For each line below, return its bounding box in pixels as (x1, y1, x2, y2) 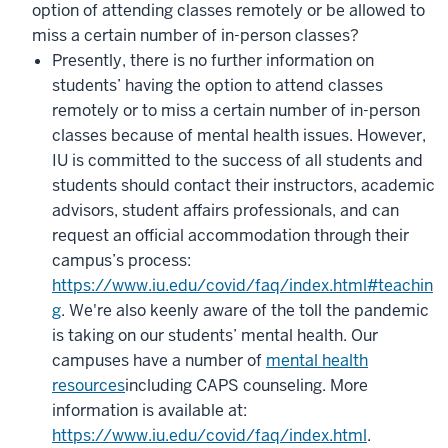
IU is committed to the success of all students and (52, 150, 423, 171)
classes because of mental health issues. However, (52, 125, 426, 146)
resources (52, 375, 125, 396)
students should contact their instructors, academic (52, 175, 435, 196)
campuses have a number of (52, 350, 266, 371)
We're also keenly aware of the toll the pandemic (69, 300, 429, 321)
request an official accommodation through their (52, 225, 409, 246)
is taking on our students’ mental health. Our (52, 325, 378, 346)
